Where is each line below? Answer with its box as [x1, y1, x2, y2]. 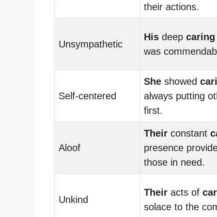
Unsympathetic [59, 38, 123, 49]
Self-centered [59, 90, 116, 101]
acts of [168, 186, 202, 198]
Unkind [59, 194, 88, 205]
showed [161, 76, 200, 87]
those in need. [144, 156, 205, 168]
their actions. [144, 1, 199, 12]
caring [186, 31, 215, 42]
